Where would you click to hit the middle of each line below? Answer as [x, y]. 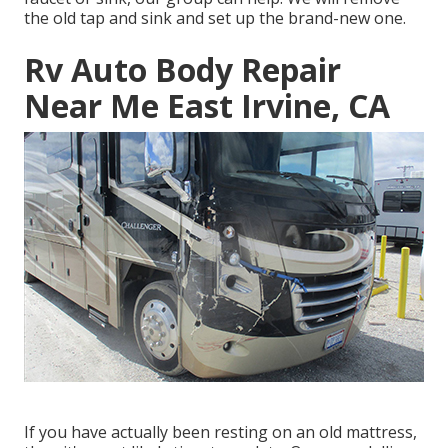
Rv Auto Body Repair [182, 70]
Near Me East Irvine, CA [207, 106]
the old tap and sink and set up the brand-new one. [215, 18]
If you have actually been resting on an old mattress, [220, 432]
